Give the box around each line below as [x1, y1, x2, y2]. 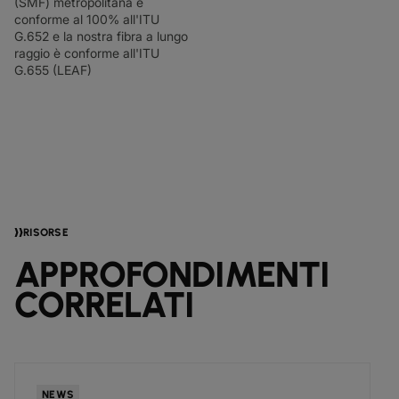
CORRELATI [14, 283, 194, 326]
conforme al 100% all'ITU [14, 12, 159, 27]
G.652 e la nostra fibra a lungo [14, 28, 188, 44]
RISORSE [23, 226, 69, 239]
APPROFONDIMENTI [14, 253, 330, 296]
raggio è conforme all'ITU [14, 45, 159, 61]
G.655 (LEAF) [14, 62, 92, 77]
